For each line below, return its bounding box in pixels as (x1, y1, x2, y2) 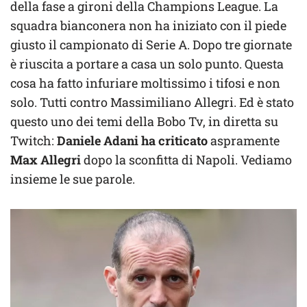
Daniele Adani (54, 132, 138, 149)
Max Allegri (10, 151, 81, 169)
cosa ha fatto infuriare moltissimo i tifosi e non (10, 75, 280, 92)
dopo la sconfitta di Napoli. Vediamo (81, 151, 292, 169)
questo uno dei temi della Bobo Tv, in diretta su (10, 113, 278, 130)
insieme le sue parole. (10, 171, 135, 188)
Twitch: (10, 132, 54, 149)
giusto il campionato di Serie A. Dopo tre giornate (10, 36, 292, 53)
